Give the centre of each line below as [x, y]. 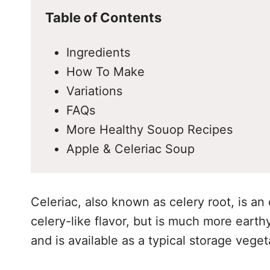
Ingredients [98, 52]
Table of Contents [103, 17]
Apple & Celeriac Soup [130, 149]
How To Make [105, 71]
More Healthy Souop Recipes [149, 129]
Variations [94, 91]
